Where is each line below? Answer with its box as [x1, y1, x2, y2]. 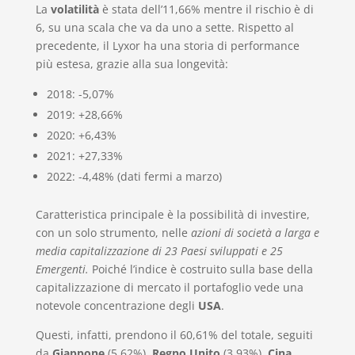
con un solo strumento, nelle [35, 224, 191, 240]
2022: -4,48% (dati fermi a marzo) [46, 168, 222, 184]
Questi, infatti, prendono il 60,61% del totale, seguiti [35, 326, 313, 342]
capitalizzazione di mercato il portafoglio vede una [35, 279, 303, 295]
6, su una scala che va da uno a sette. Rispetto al [35, 19, 294, 35]
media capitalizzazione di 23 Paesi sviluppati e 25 [35, 242, 283, 258]
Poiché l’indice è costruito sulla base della [91, 261, 313, 277]
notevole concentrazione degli [35, 297, 198, 313]
